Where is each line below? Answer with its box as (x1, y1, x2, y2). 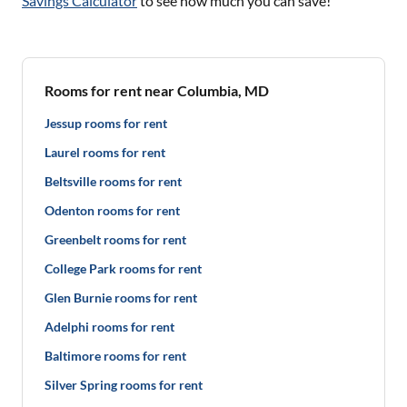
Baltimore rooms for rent (45, 348, 186, 363)
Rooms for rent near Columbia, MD (45, 82, 269, 99)
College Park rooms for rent (45, 261, 202, 276)
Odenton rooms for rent (45, 203, 180, 218)
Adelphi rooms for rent (45, 319, 174, 334)
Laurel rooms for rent (45, 144, 165, 160)
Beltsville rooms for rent (45, 174, 182, 189)
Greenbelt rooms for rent (45, 232, 186, 247)
